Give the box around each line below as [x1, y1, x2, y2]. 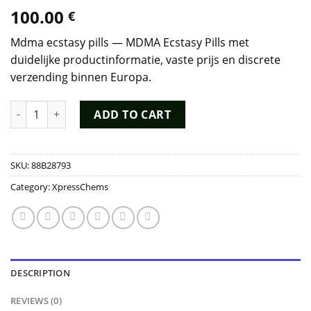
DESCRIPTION [10, 266, 70, 279]
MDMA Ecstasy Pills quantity [10, 101, 146, 115]
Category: [10, 180, 52, 193]
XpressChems [52, 180, 108, 193]
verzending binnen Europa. [10, 69, 151, 85]
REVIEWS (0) [10, 294, 62, 307]
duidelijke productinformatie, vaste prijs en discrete [10, 52, 280, 68]
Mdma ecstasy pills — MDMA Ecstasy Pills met [10, 35, 249, 51]
